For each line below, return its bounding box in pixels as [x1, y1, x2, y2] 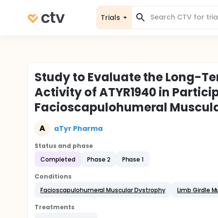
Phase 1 [122, 155, 144, 163]
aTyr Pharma [54, 123, 103, 133]
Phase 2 [87, 155, 110, 163]
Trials [101, 12, 120, 22]
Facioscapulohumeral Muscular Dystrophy [40, 185, 165, 194]
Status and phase [35, 142, 93, 150]
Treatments [35, 203, 74, 211]
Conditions [35, 172, 72, 181]
